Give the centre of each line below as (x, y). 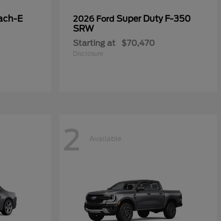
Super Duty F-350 (154, 19)
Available (105, 138)
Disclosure (88, 54)
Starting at (94, 43)
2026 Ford (95, 19)
